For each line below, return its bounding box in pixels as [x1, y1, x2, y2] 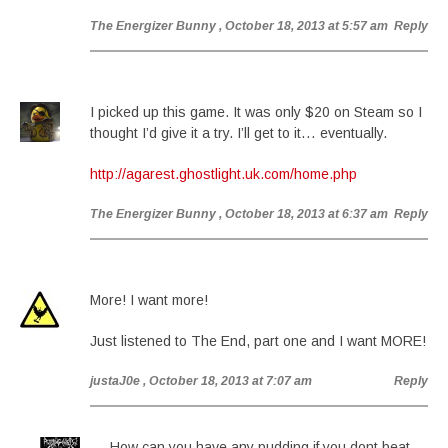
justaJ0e [90, 374, 140, 388]
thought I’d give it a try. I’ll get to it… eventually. [90, 125, 387, 141]
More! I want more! [90, 292, 208, 308]
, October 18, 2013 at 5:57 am [219, 19, 388, 33]
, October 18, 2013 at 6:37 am [219, 207, 388, 221]
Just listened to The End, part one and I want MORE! [90, 333, 426, 349]
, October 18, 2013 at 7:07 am [143, 374, 312, 388]
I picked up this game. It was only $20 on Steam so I [90, 104, 422, 120]
